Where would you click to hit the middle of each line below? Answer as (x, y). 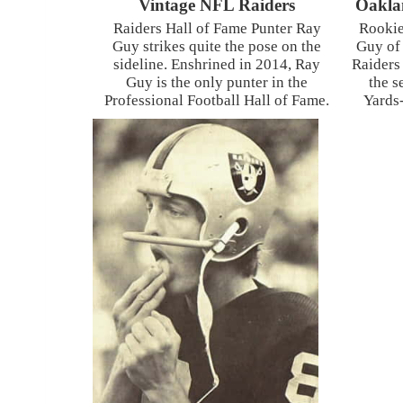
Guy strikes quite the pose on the (217, 46)
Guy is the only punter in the (217, 82)
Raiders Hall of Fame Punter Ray (217, 28)
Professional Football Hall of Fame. (217, 100)
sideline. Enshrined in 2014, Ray (217, 64)
